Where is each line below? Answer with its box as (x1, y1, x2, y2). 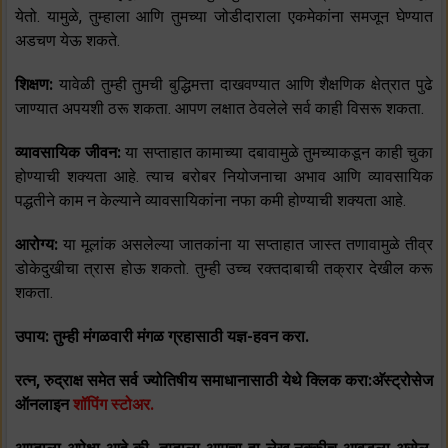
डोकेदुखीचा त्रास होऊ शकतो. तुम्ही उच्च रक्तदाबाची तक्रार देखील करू (15, 259, 433, 279)
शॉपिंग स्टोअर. (73, 395, 154, 415)
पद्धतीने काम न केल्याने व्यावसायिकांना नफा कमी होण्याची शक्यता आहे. (15, 191, 406, 211)
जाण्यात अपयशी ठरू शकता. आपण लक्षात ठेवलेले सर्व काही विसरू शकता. (15, 99, 424, 119)
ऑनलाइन (15, 395, 73, 415)
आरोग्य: (15, 235, 63, 255)
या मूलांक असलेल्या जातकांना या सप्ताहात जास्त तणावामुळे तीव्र (63, 235, 433, 255)
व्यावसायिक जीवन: (15, 143, 125, 163)
